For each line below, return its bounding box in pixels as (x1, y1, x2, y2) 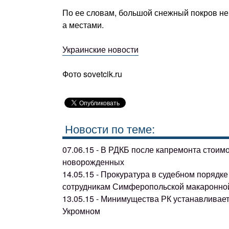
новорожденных (62, 155, 124, 168)
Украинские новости (62, 43, 139, 55)
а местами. (62, 19, 104, 31)
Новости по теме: (65, 120, 155, 136)
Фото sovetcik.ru (62, 68, 122, 80)
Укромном (62, 204, 100, 217)
